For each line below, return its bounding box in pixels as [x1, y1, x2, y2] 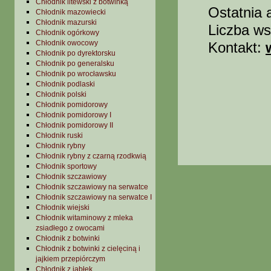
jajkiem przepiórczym [36, 255, 105, 263]
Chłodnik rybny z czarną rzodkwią [36, 152, 146, 160]
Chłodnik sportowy [36, 162, 97, 171]
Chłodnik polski [36, 90, 87, 99]
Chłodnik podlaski [36, 80, 95, 88]
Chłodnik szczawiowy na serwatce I [36, 193, 152, 201]
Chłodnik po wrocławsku [36, 70, 116, 78]
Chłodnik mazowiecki [36, 8, 106, 16]
